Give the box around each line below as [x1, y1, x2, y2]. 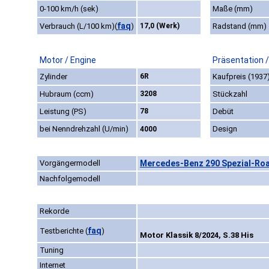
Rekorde [40, 207, 69, 216]
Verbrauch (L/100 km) [40, 22, 115, 31]
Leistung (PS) [40, 107, 86, 116]
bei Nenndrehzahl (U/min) [40, 124, 128, 134]
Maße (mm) [213, 4, 253, 14]
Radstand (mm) [213, 22, 267, 31]
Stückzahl [213, 89, 247, 99]
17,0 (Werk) [140, 22, 180, 31]
